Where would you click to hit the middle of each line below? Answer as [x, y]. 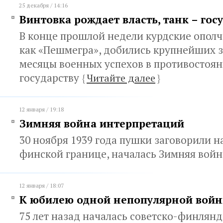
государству [51, 78]
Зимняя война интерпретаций [102, 123]
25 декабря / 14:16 [43, 5]
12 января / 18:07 [41, 185]
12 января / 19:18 [41, 109]
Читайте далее [121, 78]
